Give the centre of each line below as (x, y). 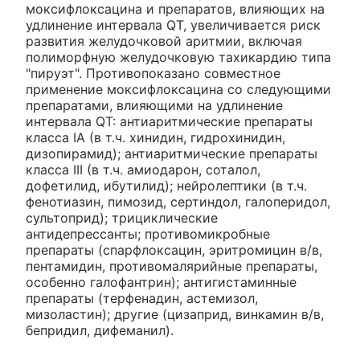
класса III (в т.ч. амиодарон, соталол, (143, 170)
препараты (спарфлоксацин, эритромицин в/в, (174, 250)
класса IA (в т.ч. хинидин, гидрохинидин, (155, 138)
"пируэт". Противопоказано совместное (153, 74)
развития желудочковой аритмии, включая (164, 41)
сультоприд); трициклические (122, 218)
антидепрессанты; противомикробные (148, 234)
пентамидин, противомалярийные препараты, (172, 266)
